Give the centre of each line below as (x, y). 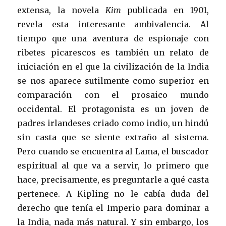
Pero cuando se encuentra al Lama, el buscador (113, 151)
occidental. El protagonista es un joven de (113, 109)
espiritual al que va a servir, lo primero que (113, 165)
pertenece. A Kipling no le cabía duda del (113, 193)
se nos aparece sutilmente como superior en (113, 80)
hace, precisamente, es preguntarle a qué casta (113, 179)
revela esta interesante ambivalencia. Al (113, 24)
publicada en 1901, (165, 10)
